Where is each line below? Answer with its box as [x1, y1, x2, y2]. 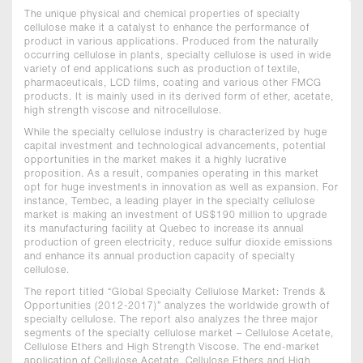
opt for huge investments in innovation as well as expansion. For [24, 182, 339, 193]
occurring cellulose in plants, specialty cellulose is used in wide [24, 50, 331, 61]
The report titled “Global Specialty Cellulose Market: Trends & [24, 287, 326, 297]
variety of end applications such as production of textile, [24, 64, 301, 75]
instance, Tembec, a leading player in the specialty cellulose [24, 196, 315, 207]
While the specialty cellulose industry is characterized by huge [24, 127, 327, 138]
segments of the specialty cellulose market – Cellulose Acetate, [24, 328, 334, 339]
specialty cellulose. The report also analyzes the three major [24, 314, 318, 325]
